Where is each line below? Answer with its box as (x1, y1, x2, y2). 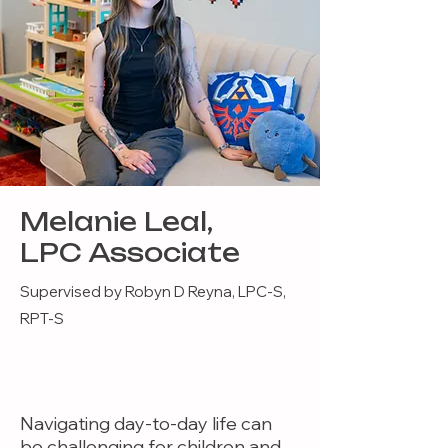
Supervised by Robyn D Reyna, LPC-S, (20, 282, 286, 301)
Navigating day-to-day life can (20, 412, 272, 435)
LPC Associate (20, 237, 240, 268)
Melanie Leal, (20, 206, 213, 237)
